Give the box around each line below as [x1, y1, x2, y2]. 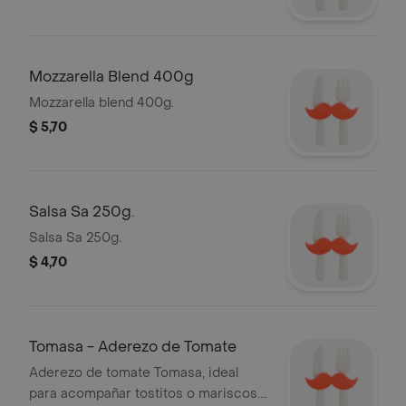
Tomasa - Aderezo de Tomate [29, 337, 237, 356]
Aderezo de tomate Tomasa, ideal [29, 364, 238, 382]
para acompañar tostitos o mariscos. [29, 385, 260, 402]
